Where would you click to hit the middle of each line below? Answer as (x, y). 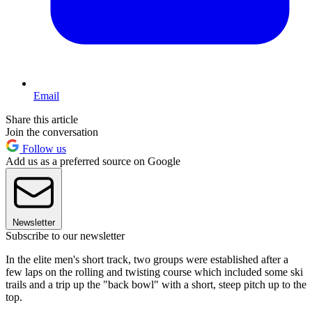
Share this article (42, 119)
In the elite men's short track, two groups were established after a (147, 259)
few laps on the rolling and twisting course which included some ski (154, 272)
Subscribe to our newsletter (65, 235)
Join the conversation (52, 132)
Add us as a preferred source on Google (93, 161)
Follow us (43, 148)
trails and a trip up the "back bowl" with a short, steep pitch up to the (156, 284)
